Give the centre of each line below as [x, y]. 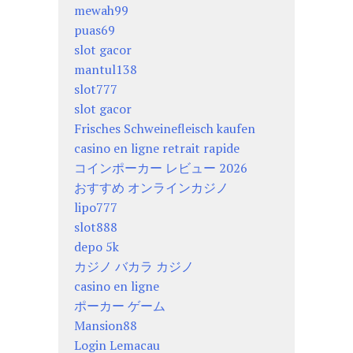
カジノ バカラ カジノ [134, 267]
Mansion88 [106, 326]
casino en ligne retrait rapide [157, 149]
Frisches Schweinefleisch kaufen [165, 129]
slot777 [96, 89]
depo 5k [97, 247]
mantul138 [106, 70]
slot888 [96, 227]
